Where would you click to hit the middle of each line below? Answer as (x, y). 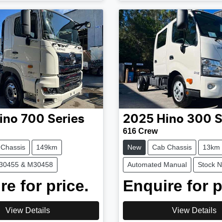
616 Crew (140, 131)
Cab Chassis (172, 147)
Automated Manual (157, 165)
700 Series (53, 120)
